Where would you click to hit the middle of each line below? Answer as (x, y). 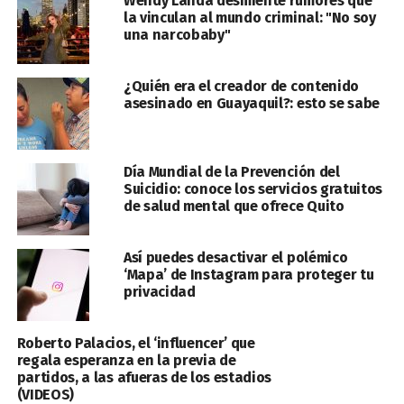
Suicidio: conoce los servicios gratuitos (253, 189)
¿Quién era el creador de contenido (241, 86)
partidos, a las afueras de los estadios (144, 377)
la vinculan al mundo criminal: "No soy (249, 18)
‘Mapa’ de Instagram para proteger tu (248, 275)
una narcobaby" (177, 35)
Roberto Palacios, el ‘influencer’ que (136, 343)
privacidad (159, 292)
